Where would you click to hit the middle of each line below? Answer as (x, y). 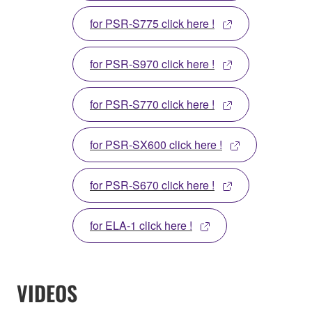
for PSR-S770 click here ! (152, 104)
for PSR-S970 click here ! (152, 63)
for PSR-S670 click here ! (152, 185)
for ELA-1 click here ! (141, 225)
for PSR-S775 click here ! (152, 23)
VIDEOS (47, 292)
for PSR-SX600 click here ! (156, 144)
